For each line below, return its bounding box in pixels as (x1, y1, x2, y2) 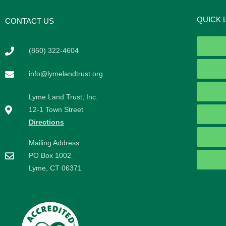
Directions (28, 118, 64, 127)
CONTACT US (5, 17, 54, 26)
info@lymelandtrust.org (28, 70, 103, 78)
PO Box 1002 (28, 151, 71, 160)
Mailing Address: (28, 139, 81, 147)
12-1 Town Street (28, 105, 83, 114)
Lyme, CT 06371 (28, 164, 82, 173)
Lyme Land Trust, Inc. (28, 93, 98, 101)
